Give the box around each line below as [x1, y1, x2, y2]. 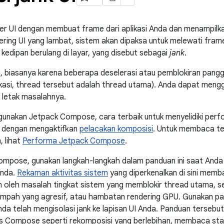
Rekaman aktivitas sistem [17, 168, 108, 178]
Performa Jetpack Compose [22, 136, 125, 146]
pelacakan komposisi [79, 124, 153, 134]
